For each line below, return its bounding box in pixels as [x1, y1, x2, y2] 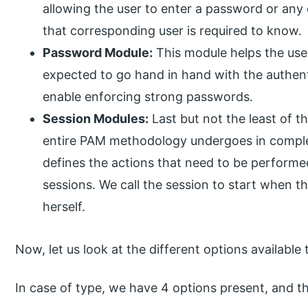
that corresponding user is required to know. [43, 23, 302, 38]
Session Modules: [43, 111, 149, 126]
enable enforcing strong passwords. [43, 89, 254, 104]
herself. [43, 199, 86, 214]
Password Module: [43, 45, 153, 60]
